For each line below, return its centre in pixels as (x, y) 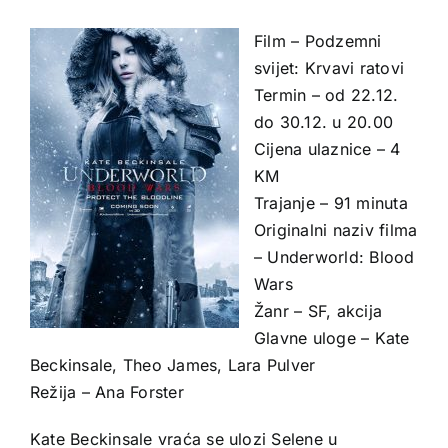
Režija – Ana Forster (107, 391)
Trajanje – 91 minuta (331, 202)
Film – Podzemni (318, 40)
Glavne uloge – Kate (332, 337)
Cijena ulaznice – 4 (327, 148)
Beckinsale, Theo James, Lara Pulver (173, 364)
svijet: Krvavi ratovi (329, 67)
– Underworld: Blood (334, 256)
